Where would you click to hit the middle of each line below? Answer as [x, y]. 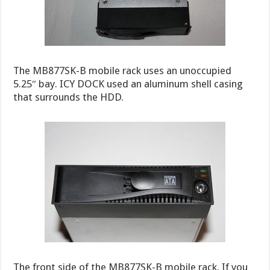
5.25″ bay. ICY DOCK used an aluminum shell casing [128, 83]
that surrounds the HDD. [69, 97]
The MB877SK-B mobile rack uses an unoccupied [123, 70]
